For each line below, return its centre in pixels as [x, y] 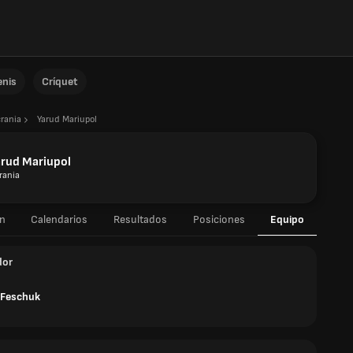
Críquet [60, 82]
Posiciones [219, 219]
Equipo [287, 219]
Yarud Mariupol [67, 119]
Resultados [140, 219]
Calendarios [59, 219]
